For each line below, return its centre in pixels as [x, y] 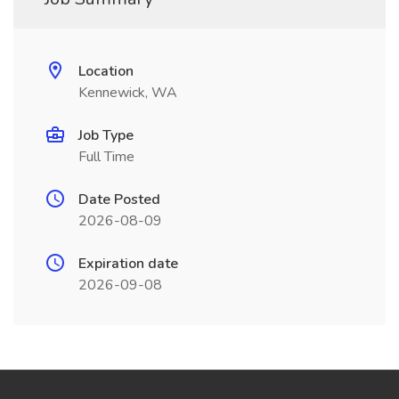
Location [106, 71]
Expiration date [128, 264]
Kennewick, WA [128, 93]
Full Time [106, 157]
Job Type [106, 135]
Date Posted [119, 199]
